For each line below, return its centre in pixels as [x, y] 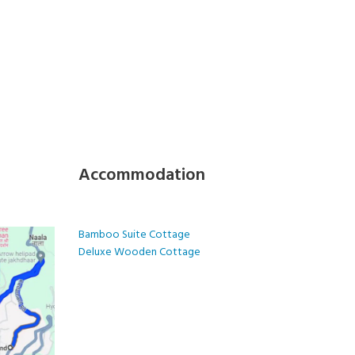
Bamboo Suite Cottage [134, 235]
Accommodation [141, 176]
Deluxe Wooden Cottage [139, 253]
